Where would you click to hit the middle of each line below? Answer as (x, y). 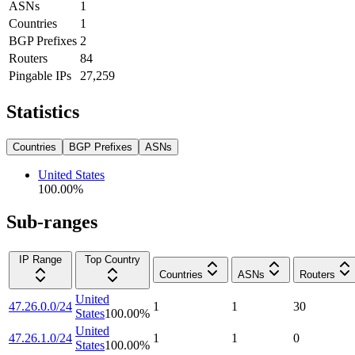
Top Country (113, 260)
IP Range (40, 260)
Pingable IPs (40, 75)
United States (71, 174)
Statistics (43, 111)
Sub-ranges (52, 222)
